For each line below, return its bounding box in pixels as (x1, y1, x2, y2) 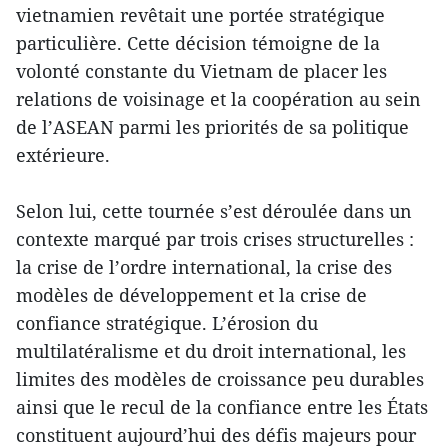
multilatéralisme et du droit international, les (16, 339, 406, 364)
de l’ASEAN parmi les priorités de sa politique (16, 115, 409, 140)
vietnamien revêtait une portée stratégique (16, 3, 385, 28)
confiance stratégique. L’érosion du (16, 311, 318, 336)
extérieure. (16, 143, 110, 168)
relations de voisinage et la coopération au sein (16, 87, 421, 112)
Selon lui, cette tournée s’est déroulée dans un (16, 199, 412, 224)
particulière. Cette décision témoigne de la (16, 31, 380, 56)
